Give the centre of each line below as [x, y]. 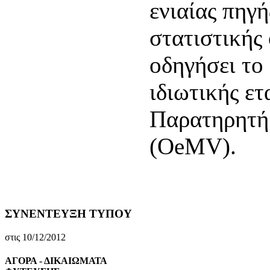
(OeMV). [193, 146]
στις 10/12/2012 [35, 237]
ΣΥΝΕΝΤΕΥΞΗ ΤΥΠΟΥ [68, 214]
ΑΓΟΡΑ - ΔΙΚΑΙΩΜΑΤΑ [56, 261]
